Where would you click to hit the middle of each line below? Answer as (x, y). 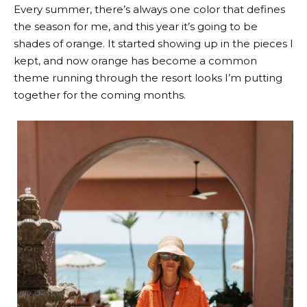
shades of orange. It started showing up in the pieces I (153, 44)
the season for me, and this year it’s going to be (136, 26)
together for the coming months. (100, 95)
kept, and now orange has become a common (135, 61)
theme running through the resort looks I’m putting (148, 78)
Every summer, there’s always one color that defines (149, 9)
